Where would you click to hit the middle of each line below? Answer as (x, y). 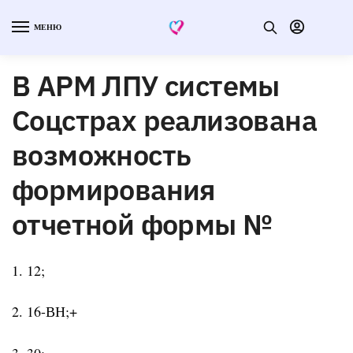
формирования (114, 189)
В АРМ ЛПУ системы (146, 85)
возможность (102, 154)
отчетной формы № (142, 224)
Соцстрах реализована (164, 120)
